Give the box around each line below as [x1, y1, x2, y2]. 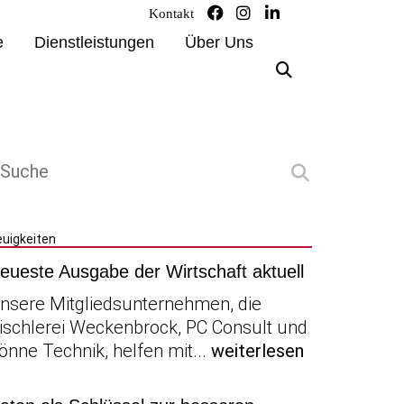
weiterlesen [211, 340, 304, 362]
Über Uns [185, 33, 253, 51]
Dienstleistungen [34, 33, 154, 51]
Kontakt [149, 6, 194, 21]
